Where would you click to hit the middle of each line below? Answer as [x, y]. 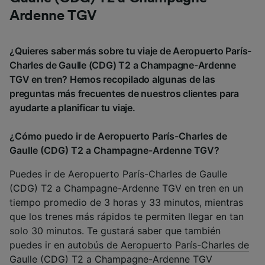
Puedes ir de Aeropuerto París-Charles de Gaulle [118, 174]
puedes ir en [38, 245]
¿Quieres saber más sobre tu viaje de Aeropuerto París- [131, 51]
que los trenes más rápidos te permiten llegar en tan [127, 217]
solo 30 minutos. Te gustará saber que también [115, 231]
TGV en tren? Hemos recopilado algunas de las [112, 80]
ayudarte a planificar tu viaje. [72, 108]
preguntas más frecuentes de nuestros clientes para [125, 94]
